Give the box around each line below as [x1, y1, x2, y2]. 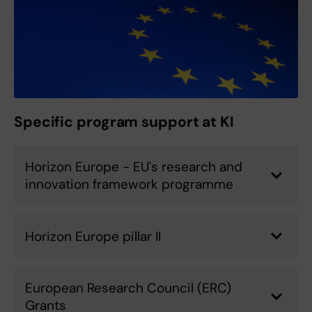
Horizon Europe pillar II [25, 227, 161, 245]
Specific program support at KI [14, 112, 234, 132]
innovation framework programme [25, 175, 233, 194]
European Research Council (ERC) [25, 279, 231, 297]
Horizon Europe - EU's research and [25, 158, 242, 176]
